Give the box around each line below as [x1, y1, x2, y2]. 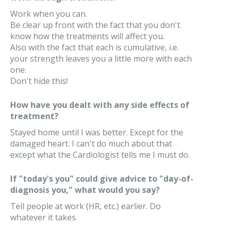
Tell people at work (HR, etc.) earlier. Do [10, 201, 161, 212]
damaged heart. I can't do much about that [10, 138, 172, 149]
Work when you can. [10, 8, 87, 19]
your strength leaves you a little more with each [10, 53, 192, 64]
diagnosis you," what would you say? [10, 184, 160, 195]
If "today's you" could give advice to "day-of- [10, 173, 193, 184]
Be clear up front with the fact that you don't [10, 19, 180, 31]
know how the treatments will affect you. [10, 31, 164, 42]
